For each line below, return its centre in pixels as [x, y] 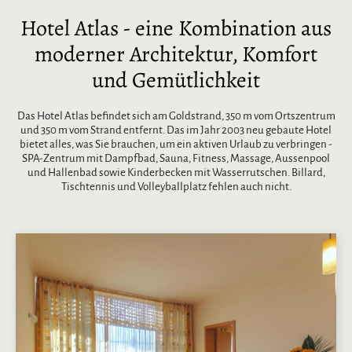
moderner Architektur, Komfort [176, 54]
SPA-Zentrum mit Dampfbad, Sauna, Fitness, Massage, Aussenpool [176, 158]
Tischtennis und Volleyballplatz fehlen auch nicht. [176, 187]
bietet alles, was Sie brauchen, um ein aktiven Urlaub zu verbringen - [176, 144]
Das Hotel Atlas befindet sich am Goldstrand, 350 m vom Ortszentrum [176, 116]
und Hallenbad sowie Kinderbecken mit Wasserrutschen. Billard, [176, 172]
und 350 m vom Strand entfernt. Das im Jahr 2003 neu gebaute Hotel [176, 130]
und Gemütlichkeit [176, 80]
